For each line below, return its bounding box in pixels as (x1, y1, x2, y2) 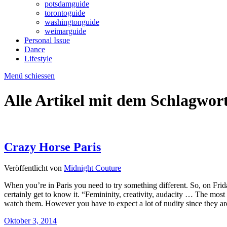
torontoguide (45, 8, 85, 17)
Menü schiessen (4, 71, 55, 80)
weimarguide (45, 26, 86, 35)
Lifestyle (24, 54, 52, 63)
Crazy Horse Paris (4, 140, 101, 154)
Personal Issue (24, 35, 70, 45)
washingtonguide (45, 17, 99, 26)
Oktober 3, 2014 (4, 216, 57, 225)
